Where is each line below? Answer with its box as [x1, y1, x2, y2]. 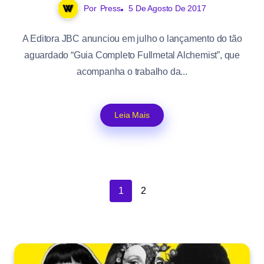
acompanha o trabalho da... [77, 67, 187, 77]
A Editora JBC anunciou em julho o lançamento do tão [22, 34, 242, 44]
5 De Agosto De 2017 [128, 4, 206, 14]
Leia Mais [114, 110, 150, 120]
